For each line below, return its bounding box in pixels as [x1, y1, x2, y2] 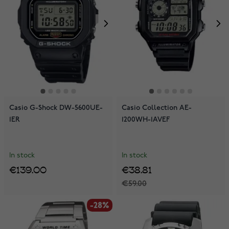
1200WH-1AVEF [122, 115, 170, 124]
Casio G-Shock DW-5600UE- [9, 103, 103, 112]
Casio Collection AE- [122, 103, 192, 112]
